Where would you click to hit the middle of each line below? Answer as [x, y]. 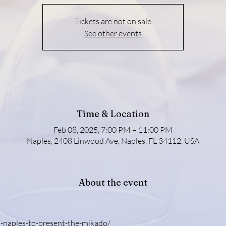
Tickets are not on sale [113, 21]
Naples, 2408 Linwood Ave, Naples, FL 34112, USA [113, 140]
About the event [113, 182]
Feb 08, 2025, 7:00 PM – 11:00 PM [113, 129]
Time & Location [113, 114]
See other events [113, 33]
